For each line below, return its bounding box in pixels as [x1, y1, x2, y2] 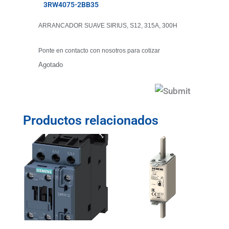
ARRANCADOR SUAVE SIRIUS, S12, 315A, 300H [38, 22, 177, 30]
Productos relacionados [22, 113, 158, 128]
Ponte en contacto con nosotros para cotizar [38, 47, 160, 55]
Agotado [38, 61, 63, 69]
